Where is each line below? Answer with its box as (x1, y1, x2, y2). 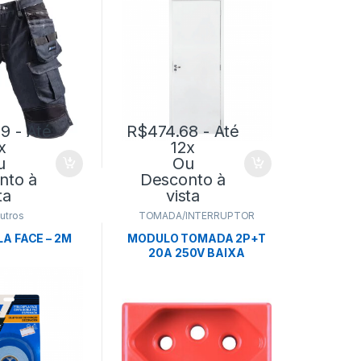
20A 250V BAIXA (148, 245, 245, 259)
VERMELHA (164, 259, 229, 274)
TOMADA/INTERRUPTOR (138, 210, 255, 222)
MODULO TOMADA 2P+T (127, 230, 266, 245)
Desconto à (139, 170, 226, 190)
